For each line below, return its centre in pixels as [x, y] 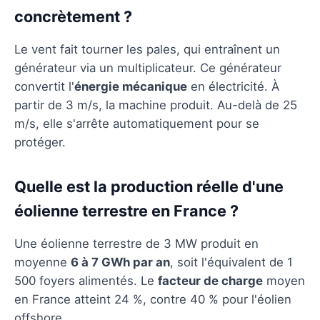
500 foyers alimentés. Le [86, 280]
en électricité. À [233, 86]
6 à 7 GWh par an [120, 262]
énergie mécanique [131, 86]
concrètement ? [73, 16]
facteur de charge [210, 280]
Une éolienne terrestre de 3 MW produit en [136, 243]
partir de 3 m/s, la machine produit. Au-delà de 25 [156, 105]
